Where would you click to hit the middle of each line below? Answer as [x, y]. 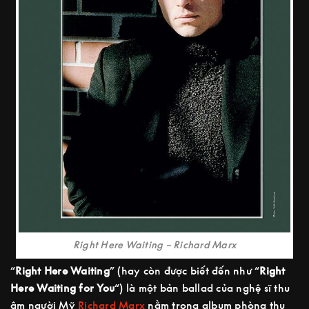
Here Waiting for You [62, 288]
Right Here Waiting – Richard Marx [154, 245]
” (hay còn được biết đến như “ [185, 271]
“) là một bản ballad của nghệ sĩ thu [202, 288]
